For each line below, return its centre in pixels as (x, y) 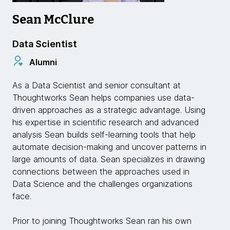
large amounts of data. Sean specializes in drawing (109, 159)
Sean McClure (53, 20)
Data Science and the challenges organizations (102, 184)
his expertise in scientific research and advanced (106, 122)
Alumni (43, 62)
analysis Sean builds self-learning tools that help (104, 135)
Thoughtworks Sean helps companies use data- (103, 98)
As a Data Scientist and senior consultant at (97, 85)
